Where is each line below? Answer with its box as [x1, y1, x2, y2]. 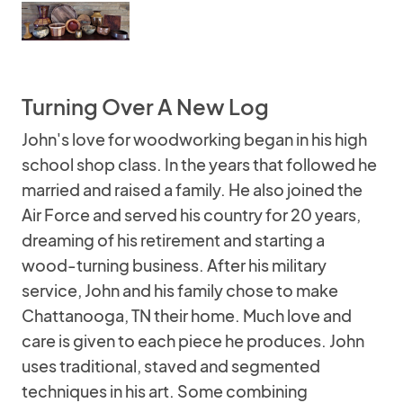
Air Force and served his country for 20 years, [22, 204, 361, 225]
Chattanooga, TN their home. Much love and [22, 305, 352, 326]
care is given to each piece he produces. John [22, 330, 364, 351]
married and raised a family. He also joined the [22, 179, 363, 200]
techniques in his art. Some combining [22, 381, 308, 401]
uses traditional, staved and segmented [22, 355, 320, 376]
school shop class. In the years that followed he [22, 154, 377, 175]
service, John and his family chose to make [22, 280, 338, 300]
